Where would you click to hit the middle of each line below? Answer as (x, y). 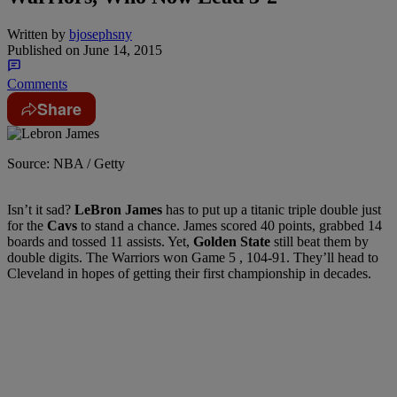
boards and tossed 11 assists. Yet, (100, 241)
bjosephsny (101, 34)
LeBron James (120, 209)
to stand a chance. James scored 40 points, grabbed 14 (231, 225)
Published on (43, 50)
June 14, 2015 (121, 50)
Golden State (234, 241)
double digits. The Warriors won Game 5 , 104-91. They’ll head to (193, 257)
